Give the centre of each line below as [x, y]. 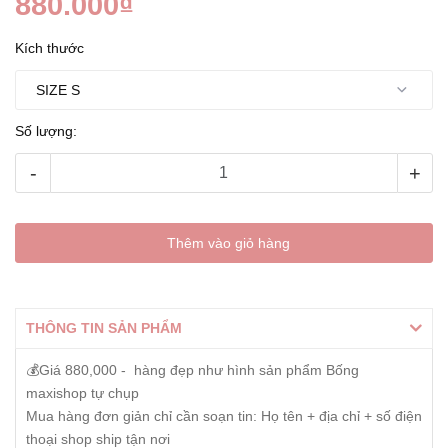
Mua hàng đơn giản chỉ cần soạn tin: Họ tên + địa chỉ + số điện [224, 416]
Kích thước [49, 48]
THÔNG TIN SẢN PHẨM [104, 328]
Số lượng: [46, 131]
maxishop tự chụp [82, 393]
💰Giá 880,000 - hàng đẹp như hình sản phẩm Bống [192, 370]
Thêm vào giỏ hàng [228, 243]
